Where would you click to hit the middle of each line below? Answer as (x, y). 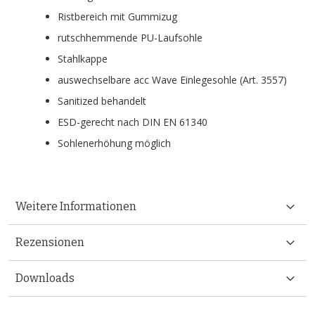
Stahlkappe (83, 58)
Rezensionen (50, 242)
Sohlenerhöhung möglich (114, 143)
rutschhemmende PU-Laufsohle (130, 37)
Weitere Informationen (76, 206)
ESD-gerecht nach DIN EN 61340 (133, 122)
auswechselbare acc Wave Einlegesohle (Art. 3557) (172, 79)
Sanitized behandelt (102, 101)
